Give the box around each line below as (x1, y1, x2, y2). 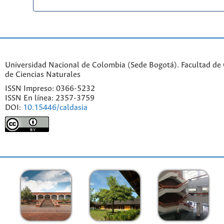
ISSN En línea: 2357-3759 (5, 93, 94, 102)
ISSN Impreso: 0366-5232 (5, 84, 95, 93)
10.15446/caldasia (23, 103, 87, 112)
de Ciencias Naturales (5, 70, 80, 79)
